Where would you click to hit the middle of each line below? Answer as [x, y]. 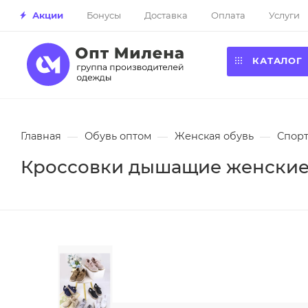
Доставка [166, 15]
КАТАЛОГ [277, 60]
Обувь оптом [118, 136]
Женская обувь [214, 136]
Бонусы [104, 15]
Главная [41, 136]
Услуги [284, 15]
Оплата [228, 15]
